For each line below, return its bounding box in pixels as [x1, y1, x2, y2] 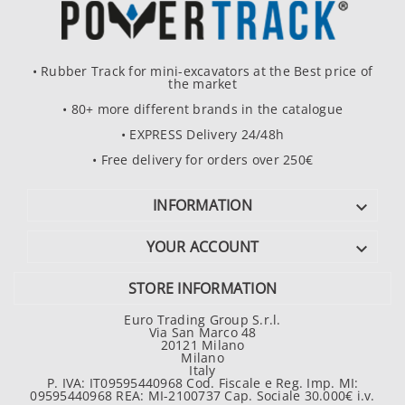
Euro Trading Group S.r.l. [124, 311, 281, 329]
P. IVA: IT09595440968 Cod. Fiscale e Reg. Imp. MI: [46, 374, 359, 392]
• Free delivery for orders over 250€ [92, 151, 313, 169]
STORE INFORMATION [127, 278, 278, 299]
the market [168, 75, 237, 93]
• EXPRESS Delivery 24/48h [120, 126, 285, 144]
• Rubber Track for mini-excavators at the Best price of [32, 62, 373, 80]
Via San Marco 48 [148, 324, 257, 342]
